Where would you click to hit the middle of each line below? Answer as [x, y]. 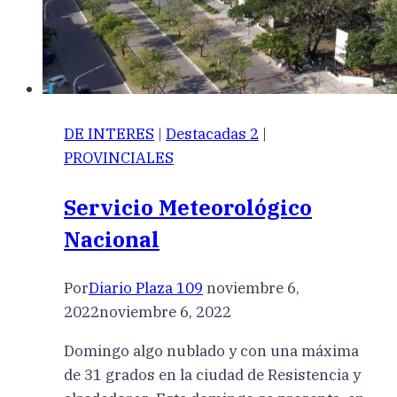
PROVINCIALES [119, 158]
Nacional [112, 240]
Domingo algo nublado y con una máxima [211, 351]
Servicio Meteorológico [188, 208]
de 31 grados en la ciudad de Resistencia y [212, 375]
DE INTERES [109, 134]
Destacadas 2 [212, 134]
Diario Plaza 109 [146, 288]
